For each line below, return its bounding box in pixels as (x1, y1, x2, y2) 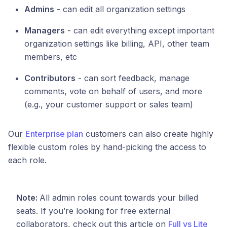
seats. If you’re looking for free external (16, 206, 170, 216)
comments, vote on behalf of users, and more (24, 86, 202, 97)
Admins (24, 4, 54, 15)
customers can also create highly (83, 129, 213, 139)
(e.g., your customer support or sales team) (24, 99, 193, 110)
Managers (24, 25, 65, 36)
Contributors (24, 73, 75, 84)
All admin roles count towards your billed (40, 193, 198, 203)
